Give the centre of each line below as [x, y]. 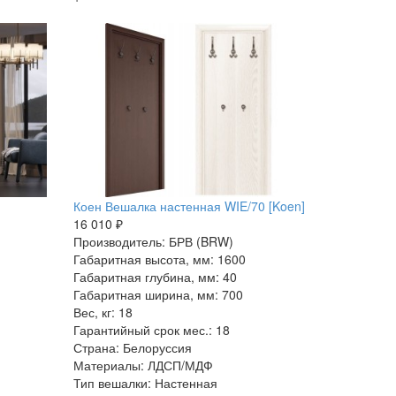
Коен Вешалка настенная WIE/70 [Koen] [190, 206]
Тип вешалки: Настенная [146, 382]
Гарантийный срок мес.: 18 [152, 329]
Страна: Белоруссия [133, 347]
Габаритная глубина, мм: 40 [156, 276]
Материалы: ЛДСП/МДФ [144, 365]
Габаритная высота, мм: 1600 [160, 259]
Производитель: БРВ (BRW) [154, 241]
